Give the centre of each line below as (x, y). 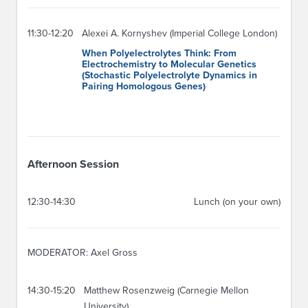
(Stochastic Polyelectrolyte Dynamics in (169, 75)
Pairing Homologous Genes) (144, 86)
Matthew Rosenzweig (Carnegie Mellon (166, 291)
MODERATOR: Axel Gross (82, 252)
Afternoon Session (73, 165)
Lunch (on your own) (237, 202)
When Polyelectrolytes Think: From (159, 53)
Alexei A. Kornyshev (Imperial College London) (179, 33)
